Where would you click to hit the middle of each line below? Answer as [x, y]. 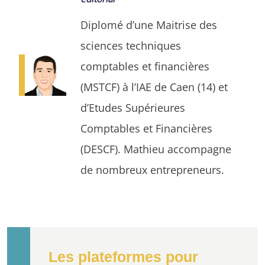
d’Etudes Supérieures [133, 107]
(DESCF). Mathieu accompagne [156, 148]
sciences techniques [131, 45]
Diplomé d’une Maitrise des [149, 24]
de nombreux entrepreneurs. [152, 169]
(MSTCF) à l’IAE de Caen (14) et [154, 86]
